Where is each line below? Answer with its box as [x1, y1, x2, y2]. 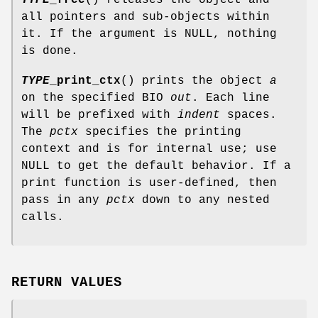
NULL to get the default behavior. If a [21, 159, 291, 172]
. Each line [192, 91, 270, 104]
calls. [21, 210, 64, 224]
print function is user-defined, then [21, 176, 277, 190]
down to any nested [135, 193, 270, 207]
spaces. [220, 108, 277, 121]
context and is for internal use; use [21, 142, 277, 155]
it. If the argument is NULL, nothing [21, 27, 277, 40]
